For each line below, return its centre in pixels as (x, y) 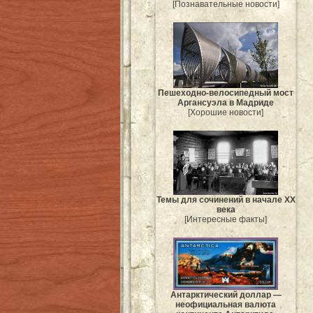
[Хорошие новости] (226, 112)
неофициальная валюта (226, 305)
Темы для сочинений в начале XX (226, 200)
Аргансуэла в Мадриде (226, 102)
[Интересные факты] (226, 220)
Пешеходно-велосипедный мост (226, 93)
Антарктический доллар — (226, 295)
